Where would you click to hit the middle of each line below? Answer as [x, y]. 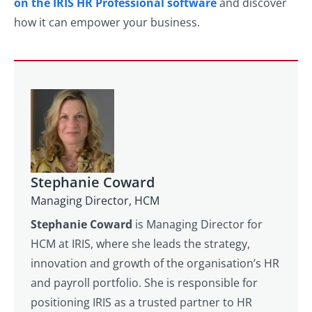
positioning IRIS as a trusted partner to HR [141, 303]
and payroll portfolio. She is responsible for [144, 283]
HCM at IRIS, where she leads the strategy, [140, 244]
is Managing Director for [197, 225]
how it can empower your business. [107, 23]
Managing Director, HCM [95, 201]
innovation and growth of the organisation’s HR [155, 264]
